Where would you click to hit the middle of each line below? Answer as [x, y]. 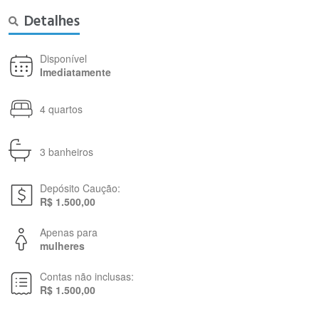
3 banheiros [67, 151]
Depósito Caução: [80, 188]
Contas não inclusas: [87, 276]
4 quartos [61, 109]
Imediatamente [75, 72]
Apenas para [69, 232]
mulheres [62, 246]
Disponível [63, 58]
